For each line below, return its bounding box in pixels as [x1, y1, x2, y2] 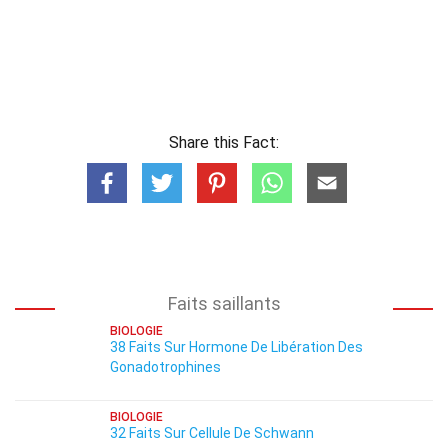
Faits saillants [167, 293, 281, 314]
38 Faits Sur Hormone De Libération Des [110, 339, 363, 355]
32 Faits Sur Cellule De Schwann [110, 425, 314, 441]
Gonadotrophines [110, 359, 221, 375]
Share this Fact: [169, 133, 279, 152]
